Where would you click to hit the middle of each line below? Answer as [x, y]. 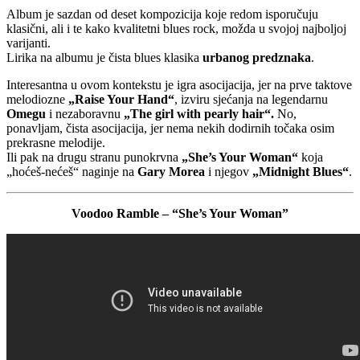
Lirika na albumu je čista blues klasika [104, 58]
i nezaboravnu [85, 114]
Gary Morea [171, 172]
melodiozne [37, 100]
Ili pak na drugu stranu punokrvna [94, 157]
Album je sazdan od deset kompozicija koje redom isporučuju [162, 14]
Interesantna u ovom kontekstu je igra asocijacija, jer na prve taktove [179, 85]
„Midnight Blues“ [301, 172]
